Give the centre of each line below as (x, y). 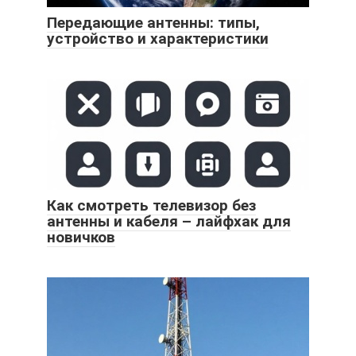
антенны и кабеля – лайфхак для (169, 221)
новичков (81, 237)
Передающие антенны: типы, (153, 22)
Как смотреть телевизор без (151, 205)
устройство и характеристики (158, 38)
